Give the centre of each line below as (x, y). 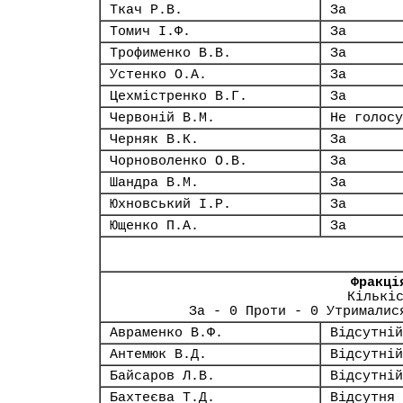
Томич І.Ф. (150, 31)
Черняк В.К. (154, 139)
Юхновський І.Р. (170, 204)
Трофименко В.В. (170, 53)
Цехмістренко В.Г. (179, 96)
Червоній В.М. (162, 118)
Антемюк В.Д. (158, 354)
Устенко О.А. (158, 75)
